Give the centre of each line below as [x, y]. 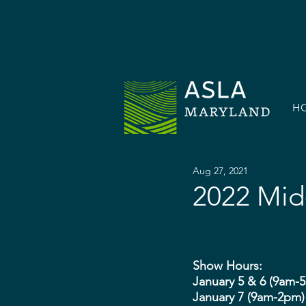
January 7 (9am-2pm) [249, 297]
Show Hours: [227, 266]
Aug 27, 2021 [220, 170]
